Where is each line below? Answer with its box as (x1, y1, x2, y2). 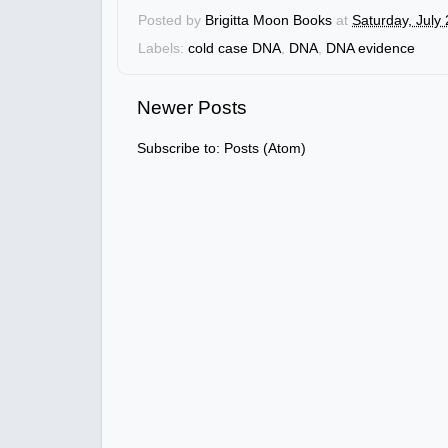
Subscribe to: (137, 140, 224, 156)
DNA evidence (326, 41, 415, 57)
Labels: (138, 41, 188, 57)
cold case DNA (188, 41, 281, 57)
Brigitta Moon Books (205, 13, 332, 29)
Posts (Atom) (224, 140, 306, 156)
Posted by (138, 13, 205, 29)
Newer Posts (137, 97, 247, 119)
